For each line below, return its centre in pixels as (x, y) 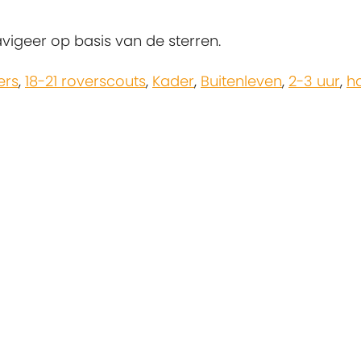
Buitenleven (241, 81)
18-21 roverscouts (85, 81)
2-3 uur (314, 81)
